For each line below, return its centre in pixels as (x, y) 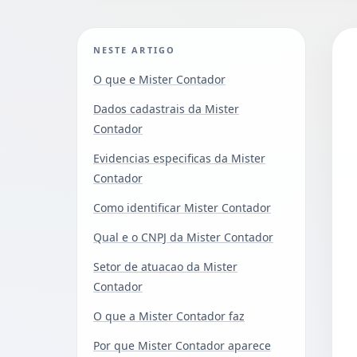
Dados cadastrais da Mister (166, 108)
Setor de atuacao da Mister (165, 266)
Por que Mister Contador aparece (182, 345)
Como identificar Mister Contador (182, 207)
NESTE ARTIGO (134, 49)
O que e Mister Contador (159, 79)
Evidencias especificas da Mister (179, 158)
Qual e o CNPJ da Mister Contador (183, 237)
